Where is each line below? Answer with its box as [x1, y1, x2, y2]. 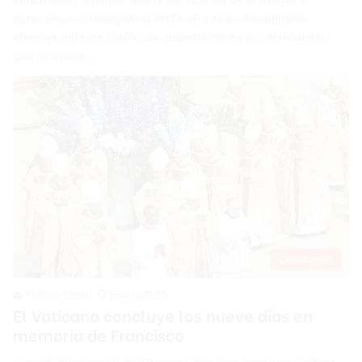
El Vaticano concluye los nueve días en [13, 302, 314, 326]
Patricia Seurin [25, 288, 92, 301]
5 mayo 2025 [108, 288, 168, 301]
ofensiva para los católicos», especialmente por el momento [13, 29, 329, 44]
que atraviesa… [13, 48, 95, 62]
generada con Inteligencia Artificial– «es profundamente [13, 11, 309, 25]
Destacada [279, 252, 332, 266]
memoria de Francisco [13, 322, 185, 346]
